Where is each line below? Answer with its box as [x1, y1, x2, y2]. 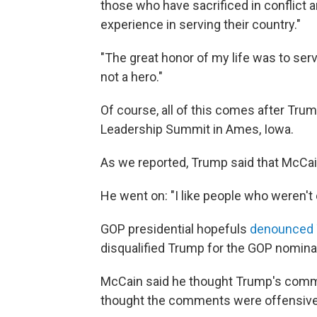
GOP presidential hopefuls [100, 221, 250, 237]
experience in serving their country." [100, 17, 301, 33]
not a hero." [100, 69, 163, 85]
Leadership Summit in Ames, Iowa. [100, 122, 294, 137]
